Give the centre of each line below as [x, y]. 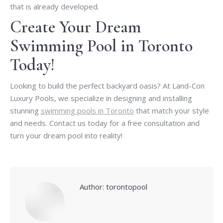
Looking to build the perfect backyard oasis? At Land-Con [107, 85]
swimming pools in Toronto [87, 110]
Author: [92, 186]
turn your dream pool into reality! [66, 135]
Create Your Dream [75, 27]
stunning [25, 110]
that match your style [171, 110]
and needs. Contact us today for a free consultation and [105, 123]
